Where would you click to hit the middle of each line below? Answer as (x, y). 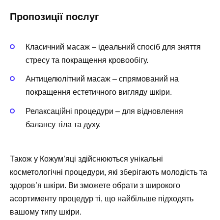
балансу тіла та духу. (63, 124)
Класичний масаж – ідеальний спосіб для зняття (113, 47)
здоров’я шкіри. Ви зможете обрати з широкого (95, 185)
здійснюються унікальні (120, 159)
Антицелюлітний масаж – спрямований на (102, 79)
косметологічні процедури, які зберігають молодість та (109, 172)
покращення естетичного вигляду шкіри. (99, 92)
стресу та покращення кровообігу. (87, 60)
